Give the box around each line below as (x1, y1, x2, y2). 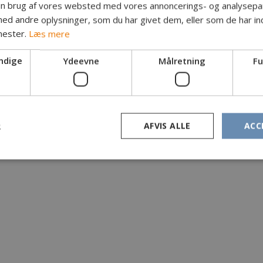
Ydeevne (62, 55, 99, 66)
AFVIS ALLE (143, 120, 191, 131)
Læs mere (29, 28, 70, 39)
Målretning (159, 55, 206, 66)
